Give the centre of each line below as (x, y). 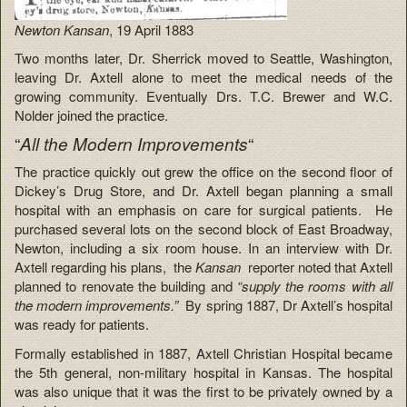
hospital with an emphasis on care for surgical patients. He (203, 210)
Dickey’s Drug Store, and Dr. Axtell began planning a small (203, 191)
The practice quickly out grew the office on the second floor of (203, 172)
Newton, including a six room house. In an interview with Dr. (203, 248)
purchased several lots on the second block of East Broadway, (203, 229)
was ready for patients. (82, 324)
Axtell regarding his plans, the (105, 267)
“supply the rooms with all (315, 286)
